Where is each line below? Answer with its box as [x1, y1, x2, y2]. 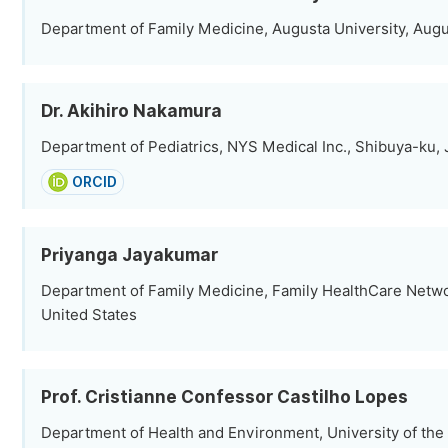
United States [41, 306, 137, 324]
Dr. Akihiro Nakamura [41, 101, 222, 121]
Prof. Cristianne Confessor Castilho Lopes [41, 387, 408, 407]
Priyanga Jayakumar [41, 245, 218, 265]
